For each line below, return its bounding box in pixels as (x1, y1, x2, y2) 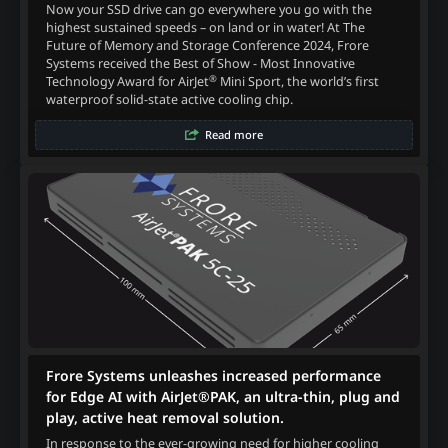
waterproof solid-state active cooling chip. (45, 91, 293, 109)
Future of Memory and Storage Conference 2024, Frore (45, 37, 369, 55)
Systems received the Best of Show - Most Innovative (45, 55, 355, 73)
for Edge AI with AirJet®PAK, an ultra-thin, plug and (45, 387, 400, 407)
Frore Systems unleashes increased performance (45, 366, 381, 386)
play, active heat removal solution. (45, 408, 284, 428)
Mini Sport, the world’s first (216, 73, 379, 91)
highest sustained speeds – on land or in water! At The (45, 19, 365, 37)
